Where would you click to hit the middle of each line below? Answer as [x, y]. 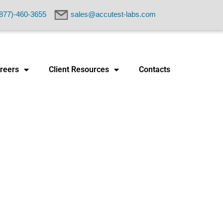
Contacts [155, 69]
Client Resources [79, 69]
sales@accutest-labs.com [113, 14]
